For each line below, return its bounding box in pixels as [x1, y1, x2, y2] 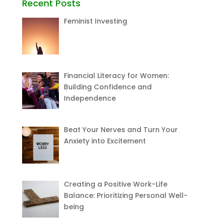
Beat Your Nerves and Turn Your [64, 125, 178, 135]
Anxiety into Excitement [64, 136, 146, 146]
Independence [64, 93, 116, 103]
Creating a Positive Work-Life [64, 179, 168, 190]
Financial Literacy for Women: [64, 70, 169, 81]
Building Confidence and [64, 82, 152, 92]
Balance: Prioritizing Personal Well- [64, 191, 188, 201]
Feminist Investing [64, 16, 128, 26]
